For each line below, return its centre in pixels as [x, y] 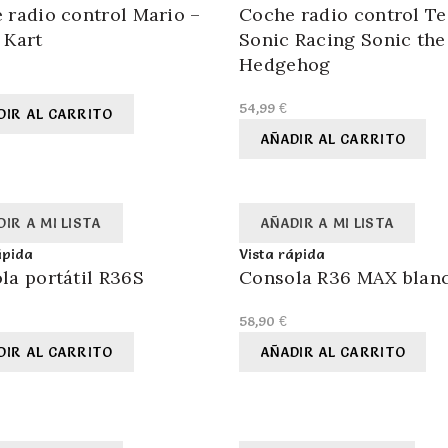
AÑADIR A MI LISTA [327, 223]
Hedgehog [285, 65]
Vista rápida [282, 254]
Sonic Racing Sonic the [342, 40]
